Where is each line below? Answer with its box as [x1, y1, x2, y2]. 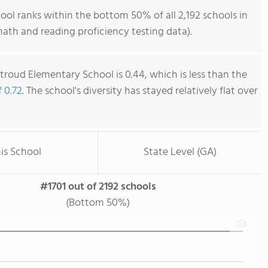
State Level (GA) [143, 144, 217, 161]
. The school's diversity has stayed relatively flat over [22, 83, 258, 100]
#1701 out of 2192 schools [39, 178, 156, 196]
